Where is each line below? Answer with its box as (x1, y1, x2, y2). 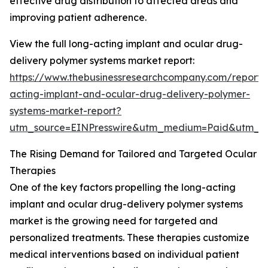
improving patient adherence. (10, 11, 147, 24)
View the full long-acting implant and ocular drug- (10, 38, 243, 50)
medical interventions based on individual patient (10, 248, 239, 261)
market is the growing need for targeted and (10, 215, 218, 227)
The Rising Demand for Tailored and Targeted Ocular (10, 148, 257, 160)
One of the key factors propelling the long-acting (10, 181, 236, 194)
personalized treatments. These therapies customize (10, 232, 249, 244)
